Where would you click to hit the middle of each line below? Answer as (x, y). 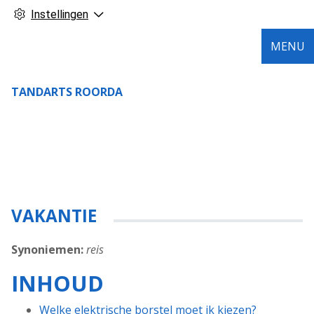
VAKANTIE (54, 216)
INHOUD (57, 284)
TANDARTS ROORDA (67, 92)
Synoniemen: (47, 250)
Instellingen (60, 14)
